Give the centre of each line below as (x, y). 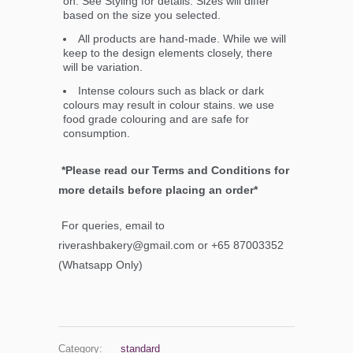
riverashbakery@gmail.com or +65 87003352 (171, 245)
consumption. (97, 134)
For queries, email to (113, 226)
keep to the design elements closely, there (168, 53)
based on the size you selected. (142, 15)
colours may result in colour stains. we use (169, 105)
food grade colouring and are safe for (156, 119)
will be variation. (103, 67)
